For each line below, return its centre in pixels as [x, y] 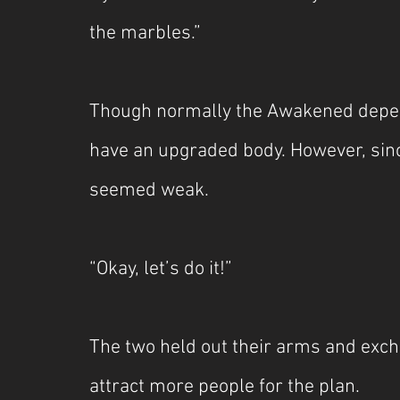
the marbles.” [145, 33]
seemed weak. [149, 191]
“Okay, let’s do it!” [161, 269]
